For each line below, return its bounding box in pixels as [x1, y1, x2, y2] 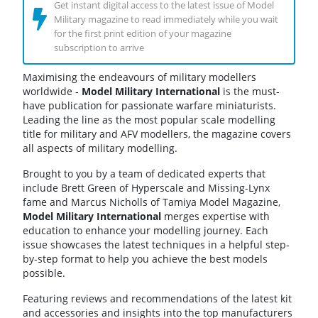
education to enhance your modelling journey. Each [23, 224, 268, 238]
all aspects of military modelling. [23, 141, 177, 155]
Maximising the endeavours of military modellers [23, 70, 256, 84]
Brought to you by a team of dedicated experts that [23, 167, 265, 181]
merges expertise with [161, 209, 270, 224]
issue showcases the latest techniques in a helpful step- [23, 238, 290, 252]
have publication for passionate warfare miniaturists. [23, 99, 276, 113]
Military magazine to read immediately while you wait [54, 13, 278, 26]
